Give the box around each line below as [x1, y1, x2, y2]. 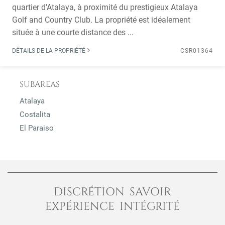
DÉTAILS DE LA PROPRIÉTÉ [12, 47, 87, 54]
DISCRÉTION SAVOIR [53, 184, 172, 199]
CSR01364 [180, 47, 213, 54]
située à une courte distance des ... [12, 28, 134, 37]
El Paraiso [20, 124, 54, 133]
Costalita [20, 110, 50, 119]
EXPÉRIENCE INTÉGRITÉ [45, 199, 180, 214]
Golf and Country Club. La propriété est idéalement [12, 15, 190, 25]
